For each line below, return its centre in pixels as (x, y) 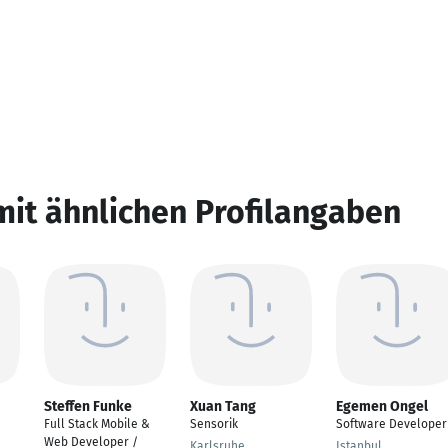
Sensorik (214, 424)
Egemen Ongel (382, 406)
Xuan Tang (223, 406)
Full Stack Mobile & (97, 424)
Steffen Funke (88, 406)
